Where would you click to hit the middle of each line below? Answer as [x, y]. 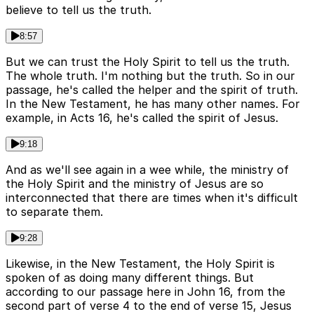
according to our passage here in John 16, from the [145, 292]
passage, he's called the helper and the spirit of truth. [152, 90]
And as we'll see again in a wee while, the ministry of [147, 170]
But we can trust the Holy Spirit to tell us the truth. [148, 62]
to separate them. [54, 212]
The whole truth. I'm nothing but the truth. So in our [150, 76]
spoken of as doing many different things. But [130, 278]
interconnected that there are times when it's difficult [152, 198]
